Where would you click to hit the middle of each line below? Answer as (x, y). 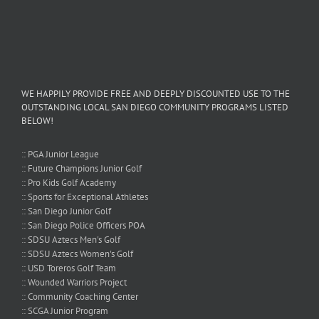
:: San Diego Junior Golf (66, 211)
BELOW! (37, 120)
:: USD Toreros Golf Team (69, 268)
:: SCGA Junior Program (65, 310)
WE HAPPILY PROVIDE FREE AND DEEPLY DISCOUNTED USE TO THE (156, 93)
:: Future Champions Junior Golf (82, 168)
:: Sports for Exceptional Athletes (85, 197)
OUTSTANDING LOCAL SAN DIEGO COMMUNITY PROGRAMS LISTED (155, 107)
